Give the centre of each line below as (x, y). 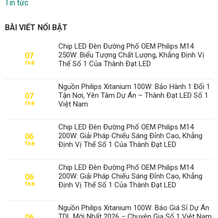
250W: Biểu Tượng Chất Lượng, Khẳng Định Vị (131, 55)
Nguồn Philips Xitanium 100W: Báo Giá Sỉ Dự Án (134, 208)
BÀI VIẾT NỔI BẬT (36, 27)
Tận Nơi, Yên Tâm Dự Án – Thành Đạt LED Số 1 (133, 95)
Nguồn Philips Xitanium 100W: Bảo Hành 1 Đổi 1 (134, 86)
